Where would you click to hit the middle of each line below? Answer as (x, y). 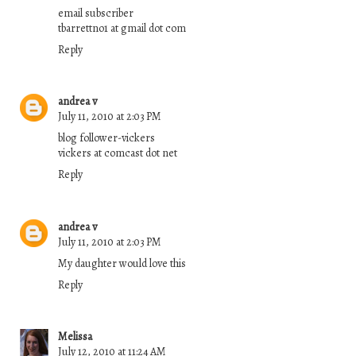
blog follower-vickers (106, 138)
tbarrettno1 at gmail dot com (122, 28)
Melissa (75, 337)
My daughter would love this (122, 263)
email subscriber (96, 13)
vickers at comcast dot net (118, 153)
